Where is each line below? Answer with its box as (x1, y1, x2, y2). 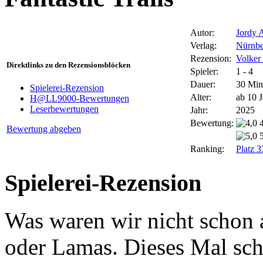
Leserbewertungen (30, 104, 99, 114)
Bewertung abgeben (6, 124, 81, 134)
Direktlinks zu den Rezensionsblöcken (6, 60, 130, 69)
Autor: (190, 27, 214, 38)
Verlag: (190, 40, 217, 50)
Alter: (190, 92, 211, 102)
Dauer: (190, 79, 215, 89)
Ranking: (190, 143, 224, 154)
